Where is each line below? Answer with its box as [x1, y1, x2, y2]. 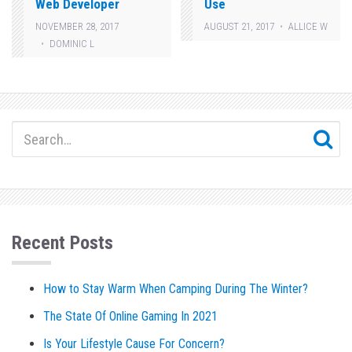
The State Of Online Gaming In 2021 [43, 309, 218, 324]
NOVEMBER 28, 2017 [35, 20, 119, 33]
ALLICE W [288, 20, 328, 33]
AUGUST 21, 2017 [204, 20, 275, 33]
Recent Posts [12, 232, 113, 255]
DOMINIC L [49, 37, 94, 49]
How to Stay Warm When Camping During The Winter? [43, 281, 308, 297]
